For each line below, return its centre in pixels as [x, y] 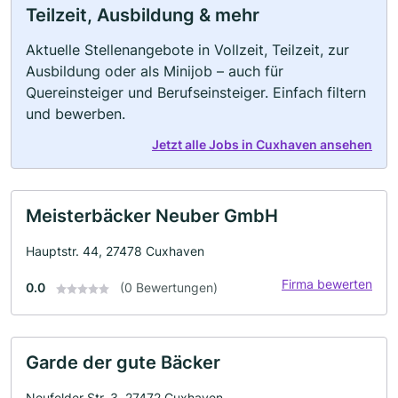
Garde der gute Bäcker [123, 362]
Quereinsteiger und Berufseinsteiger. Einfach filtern [196, 92]
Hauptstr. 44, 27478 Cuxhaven [115, 251]
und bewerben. [76, 114]
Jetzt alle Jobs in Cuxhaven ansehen [262, 144]
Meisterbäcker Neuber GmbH [152, 216]
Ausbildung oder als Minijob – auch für [155, 71]
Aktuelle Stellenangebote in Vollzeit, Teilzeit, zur [187, 50]
